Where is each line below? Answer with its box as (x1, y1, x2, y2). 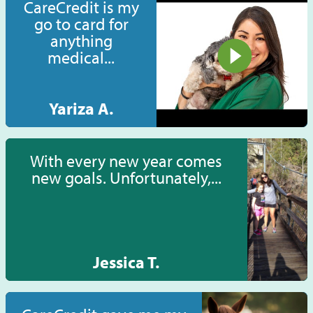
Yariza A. (49, 98, 113, 119)
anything (50, 30, 112, 52)
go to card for (34, 13, 129, 35)
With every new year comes (30, 150, 223, 172)
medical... (48, 47, 115, 68)
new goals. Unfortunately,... (31, 167, 221, 189)
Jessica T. (93, 252, 160, 273)
